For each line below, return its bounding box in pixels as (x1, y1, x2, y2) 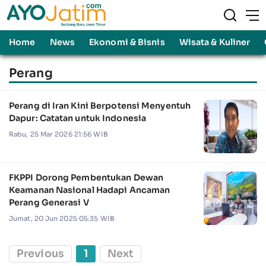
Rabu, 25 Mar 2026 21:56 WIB (9, 129, 108, 138)
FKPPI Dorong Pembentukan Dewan (9, 172, 163, 183)
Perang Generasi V (9, 197, 89, 208)
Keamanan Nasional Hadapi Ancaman (9, 184, 170, 195)
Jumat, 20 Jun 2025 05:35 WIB (9, 214, 115, 223)
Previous (17, 246, 64, 260)
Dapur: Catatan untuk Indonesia (9, 112, 146, 123)
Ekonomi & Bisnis (89, 37, 165, 47)
